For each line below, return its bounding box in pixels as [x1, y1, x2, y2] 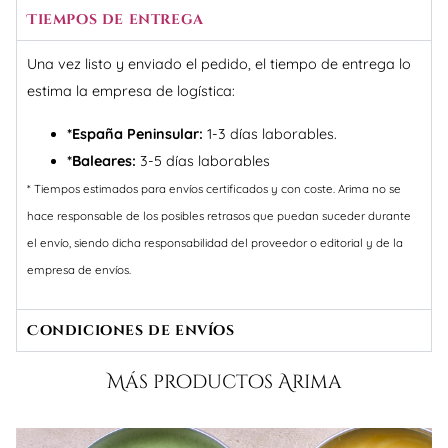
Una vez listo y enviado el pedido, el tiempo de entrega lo [27, 55, 411, 74]
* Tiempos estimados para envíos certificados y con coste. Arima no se [27, 181, 401, 197]
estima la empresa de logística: [27, 82, 235, 101]
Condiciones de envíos [27, 321, 235, 341]
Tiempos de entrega [27, 10, 204, 30]
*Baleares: [67, 152, 136, 171]
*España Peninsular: [67, 125, 203, 144]
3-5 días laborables [136, 152, 270, 171]
